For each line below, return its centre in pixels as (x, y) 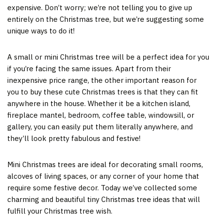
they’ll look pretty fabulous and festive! (75, 138)
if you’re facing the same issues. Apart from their (89, 68)
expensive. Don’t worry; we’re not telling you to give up (100, 7)
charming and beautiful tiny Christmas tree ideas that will (104, 199)
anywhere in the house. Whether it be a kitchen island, (99, 103)
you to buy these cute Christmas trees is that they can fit (103, 92)
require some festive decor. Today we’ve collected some (102, 187)
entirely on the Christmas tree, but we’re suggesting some (106, 19)
